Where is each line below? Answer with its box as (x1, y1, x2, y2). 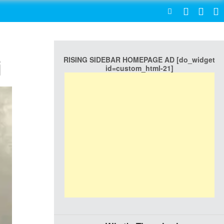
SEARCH (122, 7, 147, 14)
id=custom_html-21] (105, 63, 173, 73)
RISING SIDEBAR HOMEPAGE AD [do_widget (63, 54, 215, 64)
